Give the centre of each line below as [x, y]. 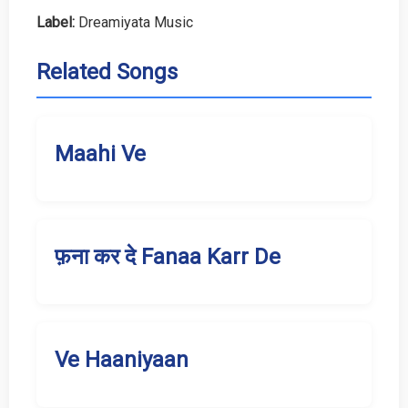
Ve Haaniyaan [122, 360]
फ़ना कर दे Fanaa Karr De [168, 257]
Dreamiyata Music [134, 22]
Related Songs [107, 72]
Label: [56, 22]
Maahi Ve [100, 154]
